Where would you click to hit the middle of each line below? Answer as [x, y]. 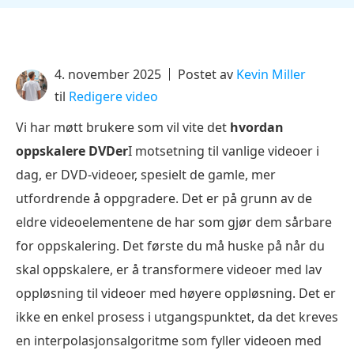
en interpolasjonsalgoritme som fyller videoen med [169, 341]
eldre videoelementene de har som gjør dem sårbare [174, 222]
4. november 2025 [108, 74]
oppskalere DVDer [72, 151]
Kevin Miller [271, 74]
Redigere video [113, 96]
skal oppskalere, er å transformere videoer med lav [169, 269]
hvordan [257, 127]
